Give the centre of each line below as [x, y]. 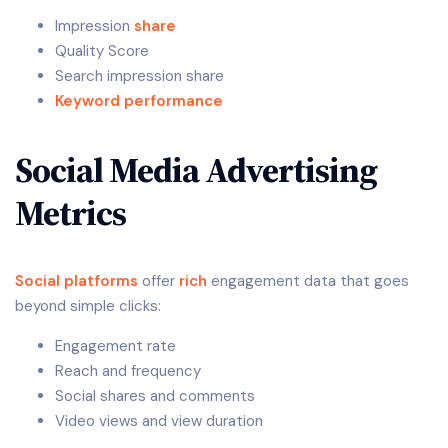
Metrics [70, 212]
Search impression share [139, 76]
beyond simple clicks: [88, 306]
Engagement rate [115, 346]
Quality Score [102, 51]
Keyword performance [139, 101]
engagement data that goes [308, 281]
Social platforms [76, 281]
